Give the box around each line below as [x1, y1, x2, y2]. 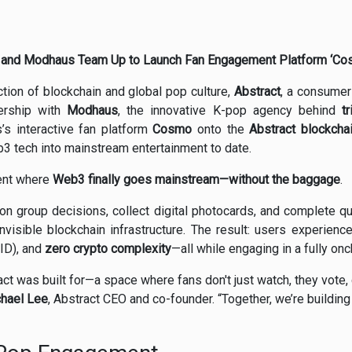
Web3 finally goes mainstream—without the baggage [53, 172, 340, 188]
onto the [192, 122, 250, 137]
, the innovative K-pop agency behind [118, 103, 343, 119]
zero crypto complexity [45, 241, 171, 257]
